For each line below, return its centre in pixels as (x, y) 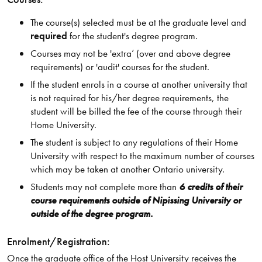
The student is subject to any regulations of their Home (134, 142)
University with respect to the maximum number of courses (142, 156)
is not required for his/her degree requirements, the (129, 97)
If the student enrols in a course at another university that (139, 84)
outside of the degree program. (91, 214)
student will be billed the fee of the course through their (136, 111)
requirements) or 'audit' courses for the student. (120, 66)
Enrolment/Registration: (58, 241)
